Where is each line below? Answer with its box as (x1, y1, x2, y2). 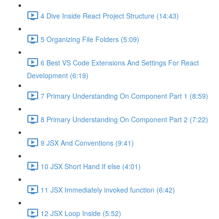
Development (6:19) (27, 70, 88, 80)
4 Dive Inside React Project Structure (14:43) (41, 10, 179, 21)
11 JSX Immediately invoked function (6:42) (41, 184, 175, 195)
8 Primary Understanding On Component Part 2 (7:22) (41, 114, 208, 124)
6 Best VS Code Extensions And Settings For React (41, 57, 199, 67)
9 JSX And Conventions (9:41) (41, 137, 134, 148)
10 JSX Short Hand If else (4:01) (41, 161, 141, 171)
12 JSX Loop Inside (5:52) (41, 208, 121, 218)
